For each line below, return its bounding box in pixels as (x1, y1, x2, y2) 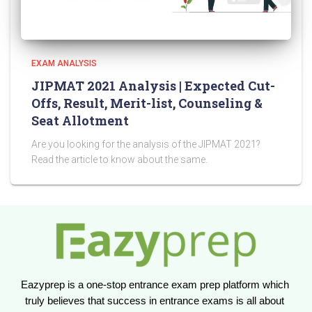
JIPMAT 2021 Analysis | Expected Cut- (31, 77, 275, 94)
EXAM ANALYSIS (31, 58, 97, 68)
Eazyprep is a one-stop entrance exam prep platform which (20, 279, 289, 290)
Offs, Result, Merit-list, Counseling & (31, 95, 263, 111)
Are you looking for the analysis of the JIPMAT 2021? (31, 139, 260, 150)
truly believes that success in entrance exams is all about (25, 295, 284, 306)
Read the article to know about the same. (31, 154, 208, 165)
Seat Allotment (31, 112, 129, 129)
